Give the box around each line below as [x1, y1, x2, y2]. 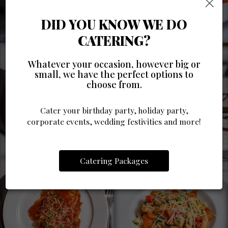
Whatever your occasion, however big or [27, 57, 201, 70]
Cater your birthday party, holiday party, [40, 104, 188, 116]
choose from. [86, 77, 142, 91]
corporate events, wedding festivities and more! [27, 116, 201, 127]
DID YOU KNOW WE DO [41, 15, 187, 33]
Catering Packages [80, 155, 148, 166]
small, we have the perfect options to [35, 67, 193, 80]
